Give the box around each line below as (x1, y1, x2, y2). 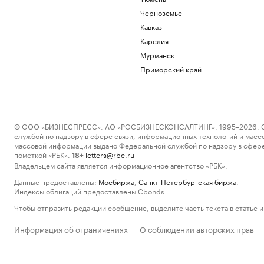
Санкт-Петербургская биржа (138, 176, 236, 187)
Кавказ (140, 21, 162, 32)
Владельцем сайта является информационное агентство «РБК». (14, 159, 227, 170)
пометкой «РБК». (14, 148, 70, 160)
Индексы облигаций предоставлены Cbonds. (14, 185, 167, 196)
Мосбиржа (98, 176, 134, 187)
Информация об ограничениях (14, 223, 128, 235)
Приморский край (140, 63, 202, 74)
